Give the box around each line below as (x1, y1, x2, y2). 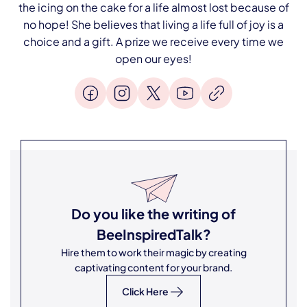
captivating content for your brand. (75, 261, 232, 273)
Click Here (122, 285, 169, 297)
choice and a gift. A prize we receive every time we (23, 34, 284, 49)
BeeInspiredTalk (96, 225, 203, 243)
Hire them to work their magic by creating (60, 246, 247, 258)
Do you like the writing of (71, 205, 236, 222)
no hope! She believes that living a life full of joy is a (23, 17, 284, 32)
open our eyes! (115, 51, 192, 66)
